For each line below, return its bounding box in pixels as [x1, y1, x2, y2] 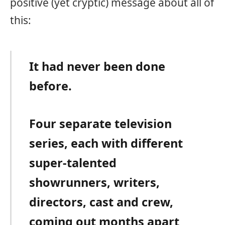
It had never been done [29, 58, 166, 74]
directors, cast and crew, [29, 194, 174, 210]
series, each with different [29, 135, 183, 152]
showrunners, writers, [29, 174, 160, 191]
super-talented [29, 155, 117, 171]
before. [29, 77, 72, 94]
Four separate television [29, 116, 172, 132]
